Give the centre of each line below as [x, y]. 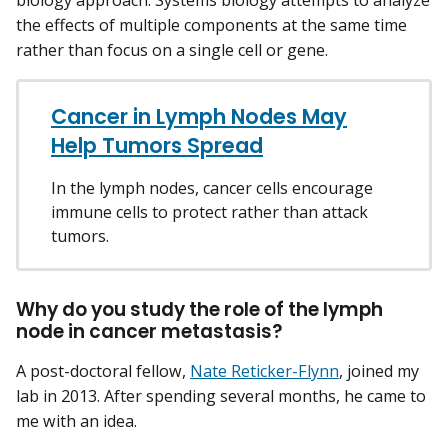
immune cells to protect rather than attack [209, 212]
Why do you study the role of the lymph [199, 310]
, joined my [379, 371]
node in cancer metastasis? [151, 332]
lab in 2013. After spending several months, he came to [221, 396]
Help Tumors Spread [157, 146]
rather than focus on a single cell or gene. [174, 50]
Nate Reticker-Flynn [264, 371]
